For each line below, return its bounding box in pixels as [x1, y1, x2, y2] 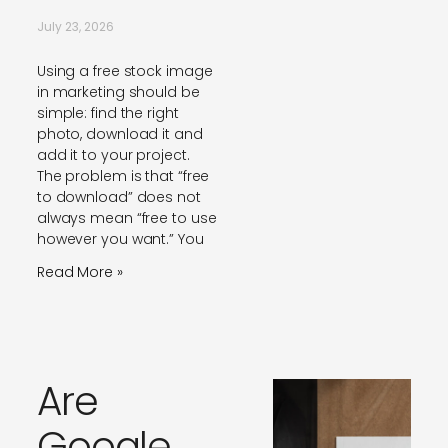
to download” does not [36, 187, 201, 208]
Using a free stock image [36, 61, 213, 82]
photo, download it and [36, 124, 203, 145]
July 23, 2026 [36, 18, 114, 36]
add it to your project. [36, 145, 190, 166]
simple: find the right [36, 103, 179, 124]
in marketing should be [36, 82, 200, 103]
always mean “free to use [36, 208, 217, 229]
